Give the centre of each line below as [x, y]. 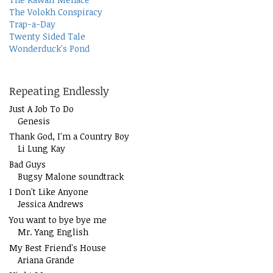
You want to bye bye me [58, 219]
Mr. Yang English [53, 232]
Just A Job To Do [41, 108]
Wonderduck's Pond [49, 48]
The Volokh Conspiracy [56, 12]
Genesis [34, 121]
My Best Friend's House [58, 247]
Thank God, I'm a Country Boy [69, 136]
